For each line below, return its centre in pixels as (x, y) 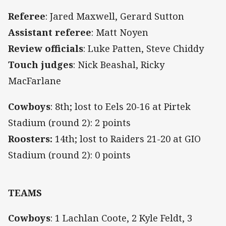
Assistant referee (50, 33)
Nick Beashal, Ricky (121, 65)
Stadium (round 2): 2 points (69, 122)
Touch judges (41, 65)
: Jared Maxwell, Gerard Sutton (115, 16)
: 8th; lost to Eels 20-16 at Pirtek (121, 106)
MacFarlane (35, 81)
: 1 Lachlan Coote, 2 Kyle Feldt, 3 (121, 218)
